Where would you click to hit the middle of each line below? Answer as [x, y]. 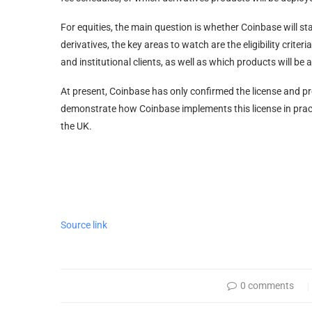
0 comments [267, 285]
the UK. [76, 126]
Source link [84, 225]
